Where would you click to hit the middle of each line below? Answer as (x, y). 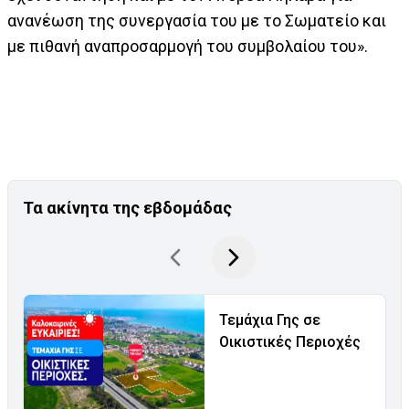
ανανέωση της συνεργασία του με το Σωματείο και (197, 21)
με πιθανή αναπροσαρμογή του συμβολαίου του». (188, 47)
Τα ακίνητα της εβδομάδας (127, 208)
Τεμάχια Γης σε (270, 320)
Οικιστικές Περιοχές (290, 342)
